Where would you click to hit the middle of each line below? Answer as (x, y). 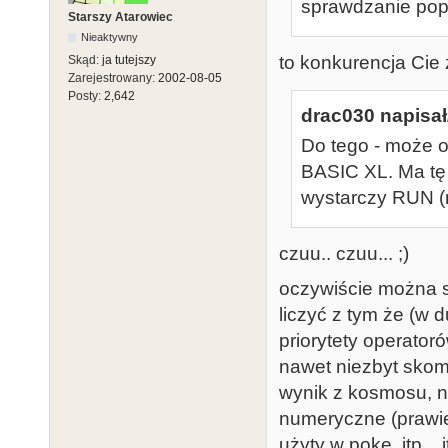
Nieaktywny (110, 36)
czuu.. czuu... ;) (344, 254)
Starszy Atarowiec (120, 16)
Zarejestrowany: (113, 77)
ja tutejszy (129, 59)
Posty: (86, 95)
